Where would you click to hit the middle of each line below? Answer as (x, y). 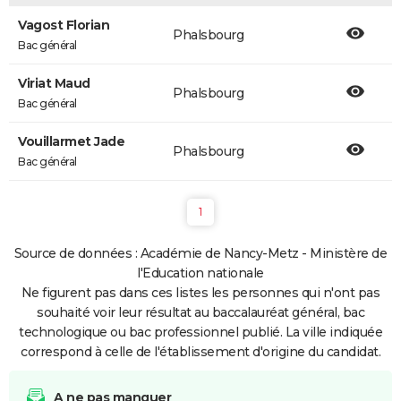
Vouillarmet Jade (71, 141)
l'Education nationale (200, 273)
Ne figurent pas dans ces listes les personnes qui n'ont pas (200, 293)
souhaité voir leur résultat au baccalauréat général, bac (200, 312)
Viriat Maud (54, 83)
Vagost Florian (64, 25)
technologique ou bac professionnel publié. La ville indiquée (200, 332)
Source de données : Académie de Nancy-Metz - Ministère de (200, 253)
